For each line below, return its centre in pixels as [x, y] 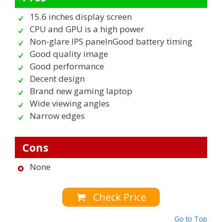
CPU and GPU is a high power [87, 29]
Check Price [118, 197]
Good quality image [69, 54]
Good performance [67, 66]
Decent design [57, 79]
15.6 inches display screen [81, 17]
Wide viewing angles [70, 104]
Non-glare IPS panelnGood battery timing [111, 42]
